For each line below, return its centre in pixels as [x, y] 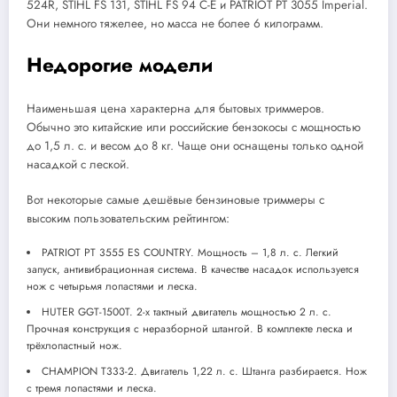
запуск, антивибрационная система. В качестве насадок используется [193, 270]
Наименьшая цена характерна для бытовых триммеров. [175, 109]
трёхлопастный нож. [74, 346]
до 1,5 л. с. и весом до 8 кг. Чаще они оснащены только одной [195, 146]
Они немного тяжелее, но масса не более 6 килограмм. [175, 24]
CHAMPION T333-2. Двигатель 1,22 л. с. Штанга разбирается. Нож [204, 372]
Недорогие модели [120, 64]
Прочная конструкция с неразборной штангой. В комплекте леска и [190, 329]
